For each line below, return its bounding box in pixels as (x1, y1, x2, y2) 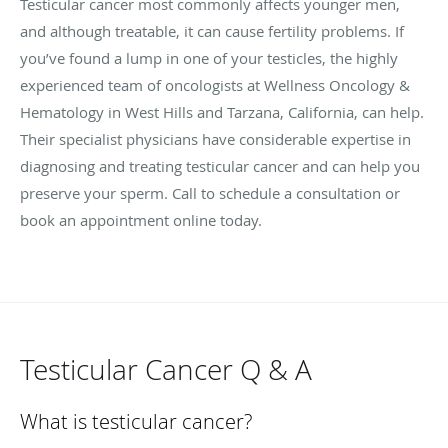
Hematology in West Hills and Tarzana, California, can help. (20, 101, 424, 122)
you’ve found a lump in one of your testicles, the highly (20, 47, 398, 68)
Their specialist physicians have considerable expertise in (20, 128, 411, 149)
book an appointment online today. (20, 209, 262, 230)
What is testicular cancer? (20, 407, 252, 435)
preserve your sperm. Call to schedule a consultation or (20, 182, 400, 203)
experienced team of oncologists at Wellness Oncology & (20, 74, 410, 95)
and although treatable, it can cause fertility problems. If (20, 20, 404, 41)
